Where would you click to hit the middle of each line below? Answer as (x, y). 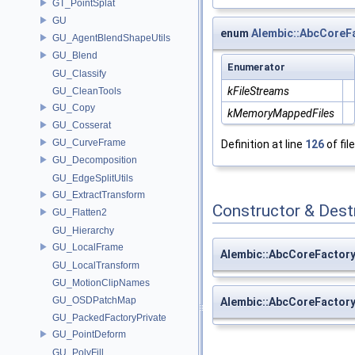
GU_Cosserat (82, 125)
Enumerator (256, 67)
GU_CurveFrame (89, 142)
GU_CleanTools (87, 91)
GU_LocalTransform (96, 265)
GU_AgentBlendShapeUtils (111, 38)
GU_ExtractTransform (99, 195)
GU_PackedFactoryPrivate (109, 318)
